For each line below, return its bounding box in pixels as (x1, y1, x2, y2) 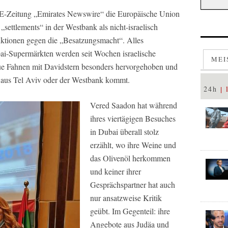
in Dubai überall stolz (90, 126, 159, 137)
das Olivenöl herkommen (90, 152, 170, 163)
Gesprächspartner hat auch (90, 179, 175, 190)
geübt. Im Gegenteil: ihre (90, 205, 170, 216)
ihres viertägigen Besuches (90, 112, 176, 124)
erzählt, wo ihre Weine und (90, 139, 176, 150)
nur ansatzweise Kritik (90, 192, 162, 203)
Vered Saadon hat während (90, 99, 177, 110)
